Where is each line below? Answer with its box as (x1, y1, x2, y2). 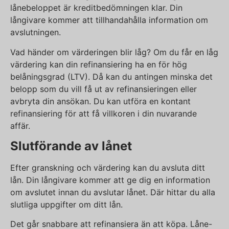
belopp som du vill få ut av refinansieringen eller (10, 83, 197, 94)
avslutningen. (10, 27, 61, 38)
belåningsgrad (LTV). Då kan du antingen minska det (10, 71, 213, 82)
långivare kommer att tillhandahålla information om (10, 15, 208, 26)
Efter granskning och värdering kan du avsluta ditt (10, 163, 205, 173)
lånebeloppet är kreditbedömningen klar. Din (10, 3, 182, 13)
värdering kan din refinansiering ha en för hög (10, 59, 187, 70)
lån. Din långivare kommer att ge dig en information (10, 175, 210, 185)
